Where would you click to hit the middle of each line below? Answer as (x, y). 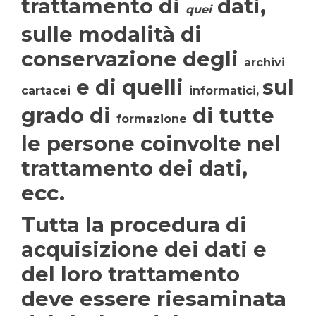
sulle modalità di (111, 34)
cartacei (46, 91)
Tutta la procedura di (134, 225)
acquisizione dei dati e (144, 249)
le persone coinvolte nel (151, 144)
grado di (69, 115)
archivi (265, 62)
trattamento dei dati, (134, 168)
